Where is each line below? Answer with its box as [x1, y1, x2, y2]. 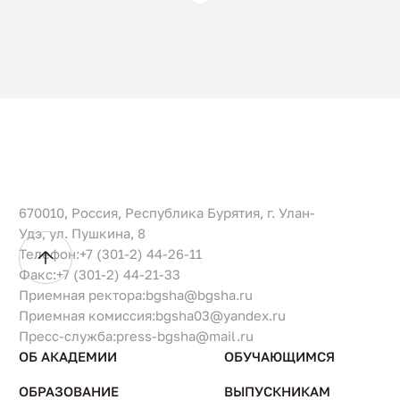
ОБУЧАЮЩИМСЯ [223, 347, 335, 364]
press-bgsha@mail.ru [116, 327, 254, 344]
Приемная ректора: [19, 286, 146, 303]
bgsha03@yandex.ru [155, 306, 287, 323]
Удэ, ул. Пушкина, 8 [19, 224, 146, 241]
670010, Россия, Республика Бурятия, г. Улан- [19, 204, 316, 221]
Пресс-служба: [19, 327, 117, 344]
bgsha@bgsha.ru [146, 286, 254, 303]
